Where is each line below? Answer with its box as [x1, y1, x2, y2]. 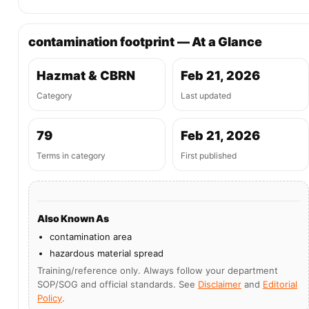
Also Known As [37, 212, 110, 224]
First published [180, 150, 237, 161]
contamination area [50, 231, 132, 242]
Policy [37, 292, 62, 303]
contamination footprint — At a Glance [28, 34, 262, 49]
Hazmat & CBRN [37, 68, 135, 83]
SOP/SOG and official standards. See [37, 279, 198, 290]
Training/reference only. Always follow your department [37, 265, 278, 276]
